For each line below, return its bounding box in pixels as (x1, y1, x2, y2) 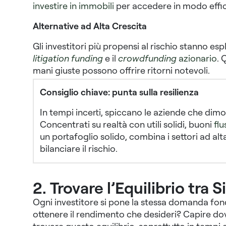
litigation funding (32, 52, 103, 64)
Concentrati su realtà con (39, 119, 147, 130)
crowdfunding (118, 52, 179, 64)
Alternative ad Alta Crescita (32, 20, 147, 32)
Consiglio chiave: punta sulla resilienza (39, 86, 199, 98)
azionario (178, 52, 217, 64)
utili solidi (146, 119, 185, 130)
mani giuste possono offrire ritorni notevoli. (32, 65, 210, 76)
